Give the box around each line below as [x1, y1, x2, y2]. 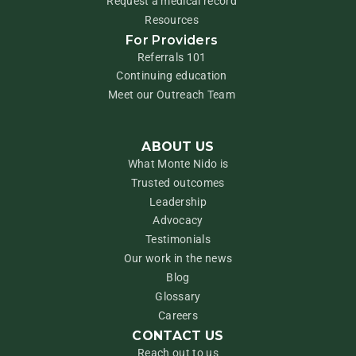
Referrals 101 [137, 50, 207, 64]
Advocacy [153, 214, 203, 227]
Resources [145, 13, 199, 26]
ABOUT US [141, 138, 215, 154]
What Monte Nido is [127, 157, 229, 170]
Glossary [155, 290, 201, 304]
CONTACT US [132, 327, 224, 343]
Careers [157, 309, 199, 323]
